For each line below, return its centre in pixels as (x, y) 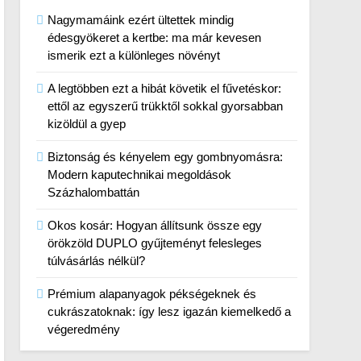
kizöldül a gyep (87, 124)
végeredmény (84, 329)
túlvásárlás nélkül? (97, 261)
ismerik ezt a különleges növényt (134, 55)
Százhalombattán (94, 192)
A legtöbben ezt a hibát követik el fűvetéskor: (165, 88)
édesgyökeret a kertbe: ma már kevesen (155, 37)
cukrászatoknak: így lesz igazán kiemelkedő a (170, 311)
